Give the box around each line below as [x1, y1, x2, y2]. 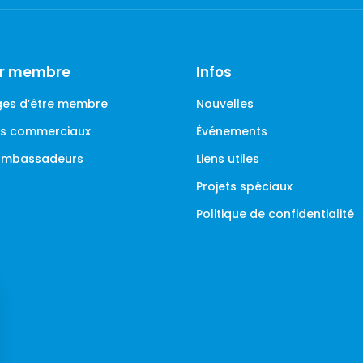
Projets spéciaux [195, 177, 293, 194]
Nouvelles [195, 95, 254, 112]
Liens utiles [195, 150, 259, 167]
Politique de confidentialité [195, 205, 354, 222]
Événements [195, 122, 267, 139]
